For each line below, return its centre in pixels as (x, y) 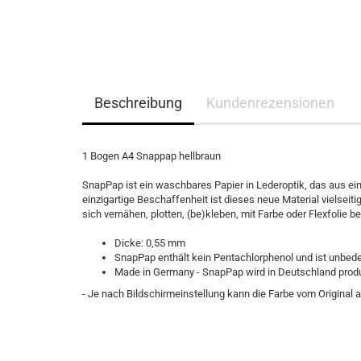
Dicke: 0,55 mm (150, 243)
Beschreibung (138, 103)
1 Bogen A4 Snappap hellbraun (151, 156)
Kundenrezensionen (270, 103)
